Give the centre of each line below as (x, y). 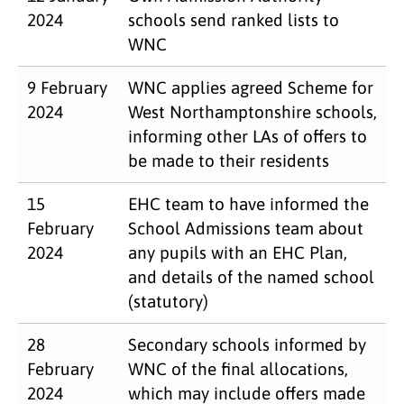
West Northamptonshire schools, (252, 111)
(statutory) (168, 301)
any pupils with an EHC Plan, (238, 252)
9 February (67, 87)
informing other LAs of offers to (248, 136)
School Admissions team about (246, 228)
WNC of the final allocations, (238, 368)
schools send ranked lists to (234, 19)
